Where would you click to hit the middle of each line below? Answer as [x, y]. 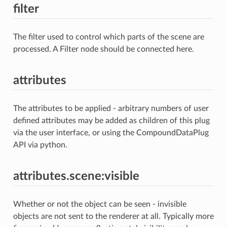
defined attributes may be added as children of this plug [111, 120]
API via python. [40, 145]
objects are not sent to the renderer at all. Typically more [113, 216]
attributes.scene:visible [76, 176]
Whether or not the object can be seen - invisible [100, 204]
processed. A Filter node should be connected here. [103, 49]
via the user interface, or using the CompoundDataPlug [111, 133]
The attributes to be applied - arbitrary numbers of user [111, 108]
